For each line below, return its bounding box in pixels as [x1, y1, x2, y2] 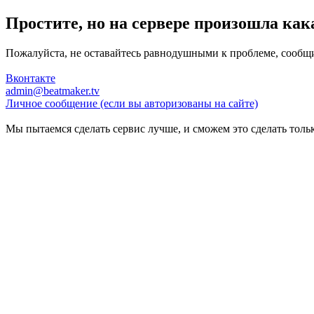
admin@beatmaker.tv [6, 84, 100, 97]
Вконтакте [6, 71, 55, 84]
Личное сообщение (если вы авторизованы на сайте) [6, 97, 258, 109]
